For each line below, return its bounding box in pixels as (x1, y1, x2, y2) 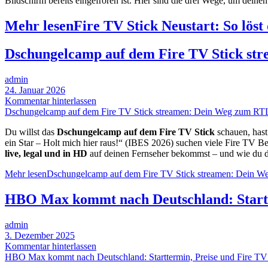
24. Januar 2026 (5, 84, 65, 95)
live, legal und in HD (5, 148, 87, 159)
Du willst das (5, 126, 57, 137)
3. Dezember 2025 (5, 230, 75, 240)
